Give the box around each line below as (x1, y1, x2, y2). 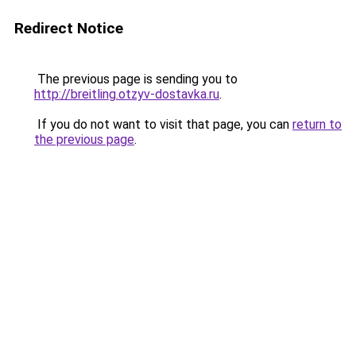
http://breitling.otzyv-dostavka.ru (34, 87, 219, 102)
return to (292, 117, 342, 132)
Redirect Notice (14, 19, 123, 37)
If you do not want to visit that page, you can (34, 117, 292, 132)
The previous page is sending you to (34, 72, 238, 87)
